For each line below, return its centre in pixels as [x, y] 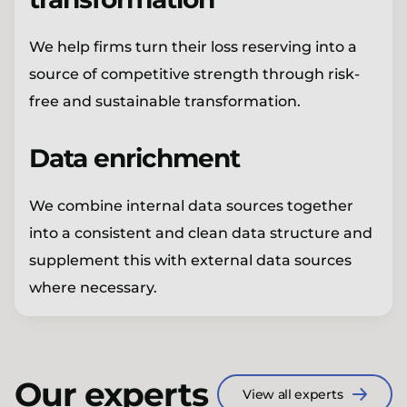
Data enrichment [134, 158]
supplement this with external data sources [190, 260]
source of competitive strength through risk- [194, 74]
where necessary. [93, 287]
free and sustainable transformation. [165, 101]
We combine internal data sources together [191, 205]
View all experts [293, 394]
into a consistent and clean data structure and [201, 233]
